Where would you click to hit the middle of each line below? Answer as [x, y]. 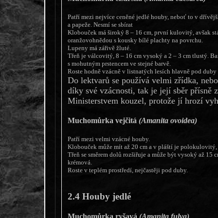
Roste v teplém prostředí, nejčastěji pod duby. [127, 170]
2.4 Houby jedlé [99, 197]
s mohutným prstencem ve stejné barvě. [119, 63]
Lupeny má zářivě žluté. [99, 48]
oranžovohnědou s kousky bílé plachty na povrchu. [135, 40]
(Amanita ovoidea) [168, 121]
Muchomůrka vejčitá [103, 121]
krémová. [80, 163]
